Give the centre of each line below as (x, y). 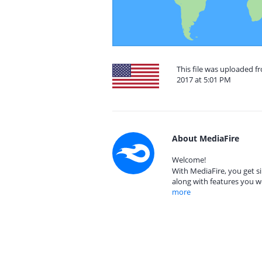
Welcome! (189, 160)
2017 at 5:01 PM (204, 80)
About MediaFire (206, 138)
